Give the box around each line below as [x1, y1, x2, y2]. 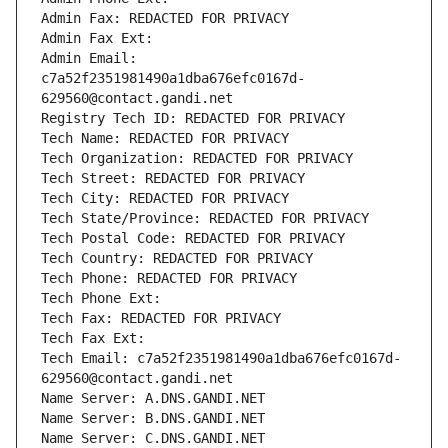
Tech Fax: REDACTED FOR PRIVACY [41, 310, 281, 327]
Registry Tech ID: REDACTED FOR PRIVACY [41, 110, 345, 127]
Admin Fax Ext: [41, 30, 153, 47]
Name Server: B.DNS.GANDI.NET [41, 410, 265, 427]
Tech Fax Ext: [41, 330, 145, 347]
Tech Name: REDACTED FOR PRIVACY [41, 130, 289, 147]
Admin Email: [41, 50, 137, 67]
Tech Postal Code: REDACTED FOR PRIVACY [41, 230, 345, 247]
